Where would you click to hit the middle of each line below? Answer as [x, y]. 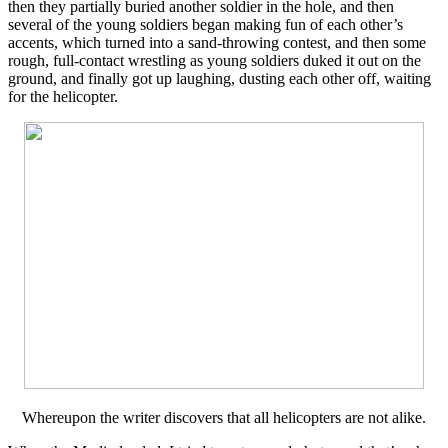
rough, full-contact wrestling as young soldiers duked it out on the [214, 61]
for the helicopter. [63, 97]
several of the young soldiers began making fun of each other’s [205, 25]
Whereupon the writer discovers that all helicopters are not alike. [224, 418]
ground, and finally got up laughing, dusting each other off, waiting [219, 79]
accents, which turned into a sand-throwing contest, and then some [217, 43]
